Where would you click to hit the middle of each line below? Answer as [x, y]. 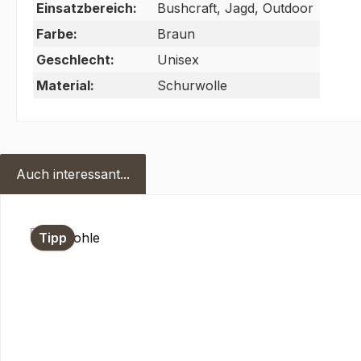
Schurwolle [192, 86]
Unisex [178, 60]
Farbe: [57, 34]
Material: [65, 86]
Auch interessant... [73, 174]
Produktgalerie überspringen [104, 220]
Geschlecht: [75, 60]
